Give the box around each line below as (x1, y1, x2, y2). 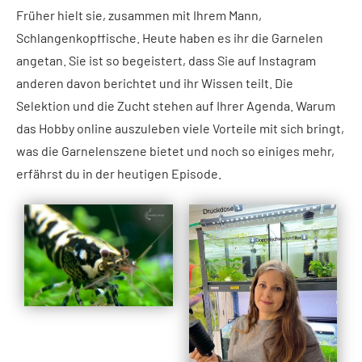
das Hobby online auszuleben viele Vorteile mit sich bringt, (16, 120, 344, 137)
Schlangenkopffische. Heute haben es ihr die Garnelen (16, 30, 323, 46)
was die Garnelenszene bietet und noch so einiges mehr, (16, 143, 335, 159)
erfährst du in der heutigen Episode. (16, 166, 221, 182)
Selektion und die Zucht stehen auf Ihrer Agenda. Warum (16, 98, 335, 114)
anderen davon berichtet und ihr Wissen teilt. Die (16, 75, 293, 91)
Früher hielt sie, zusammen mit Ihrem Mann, (16, 7, 262, 23)
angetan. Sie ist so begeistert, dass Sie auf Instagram (16, 53, 316, 69)
